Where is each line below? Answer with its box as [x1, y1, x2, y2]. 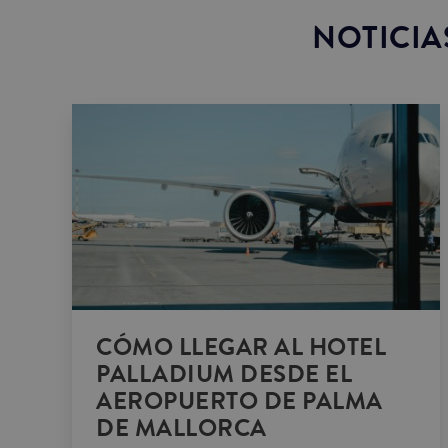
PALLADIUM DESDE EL [96, 357, 352, 393]
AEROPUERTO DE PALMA [96, 384, 383, 420]
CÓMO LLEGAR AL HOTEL [96, 330, 386, 366]
